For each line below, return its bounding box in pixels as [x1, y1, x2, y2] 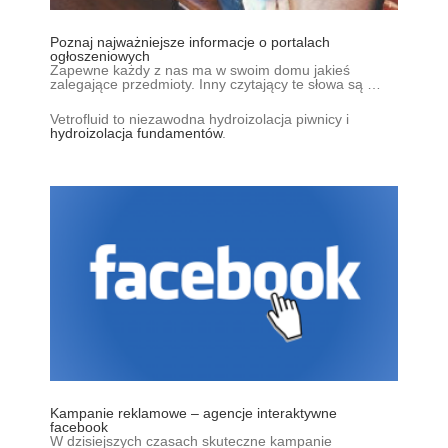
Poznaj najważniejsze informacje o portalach [50, 33, 330, 50]
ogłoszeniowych [50, 47, 150, 64]
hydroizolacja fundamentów [50, 124, 222, 141]
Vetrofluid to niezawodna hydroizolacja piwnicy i [50, 110, 349, 127]
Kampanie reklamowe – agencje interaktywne [50, 404, 337, 421]
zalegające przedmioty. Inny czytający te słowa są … [50, 75, 381, 92]
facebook [50, 418, 108, 435]
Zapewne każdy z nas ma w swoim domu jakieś [50, 61, 350, 78]
